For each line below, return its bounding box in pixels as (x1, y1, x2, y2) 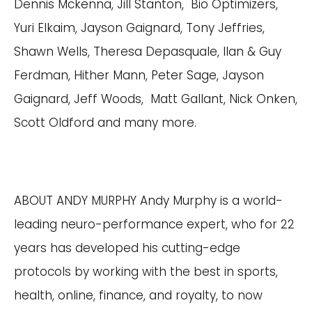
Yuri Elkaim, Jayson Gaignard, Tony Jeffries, (14, 19, 265, 36)
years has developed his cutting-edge (14, 240, 240, 256)
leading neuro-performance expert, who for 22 (14, 216, 295, 233)
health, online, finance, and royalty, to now (14, 287, 263, 304)
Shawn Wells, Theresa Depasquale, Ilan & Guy (14, 43, 281, 60)
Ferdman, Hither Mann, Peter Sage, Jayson (14, 67, 264, 84)
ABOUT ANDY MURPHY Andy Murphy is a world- (14, 192, 283, 209)
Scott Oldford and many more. (14, 114, 196, 131)
